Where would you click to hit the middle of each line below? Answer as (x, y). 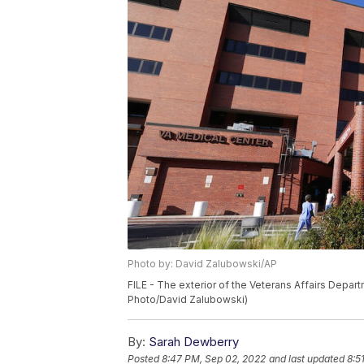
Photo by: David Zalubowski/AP (202, 263)
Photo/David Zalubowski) (188, 299)
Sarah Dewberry (194, 341)
